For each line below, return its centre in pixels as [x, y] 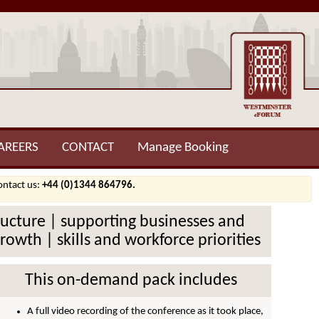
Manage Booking [183, 148]
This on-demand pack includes [131, 281]
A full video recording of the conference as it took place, [145, 312]
